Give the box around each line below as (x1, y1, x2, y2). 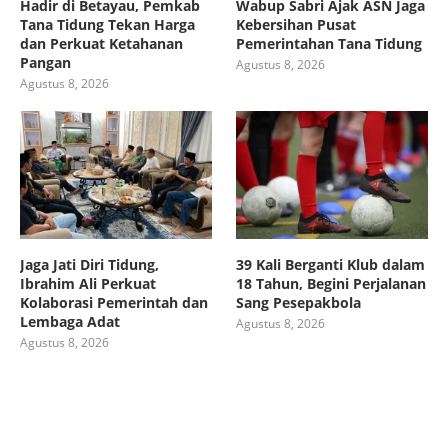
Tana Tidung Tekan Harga (20, 15, 195, 35)
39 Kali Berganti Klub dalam (236, 254, 426, 274)
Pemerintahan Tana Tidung (236, 34, 423, 54)
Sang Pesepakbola (236, 292, 362, 312)
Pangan (20, 53, 71, 73)
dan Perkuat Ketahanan (20, 34, 183, 54)
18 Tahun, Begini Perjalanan (236, 273, 427, 293)
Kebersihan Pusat (236, 15, 357, 35)
